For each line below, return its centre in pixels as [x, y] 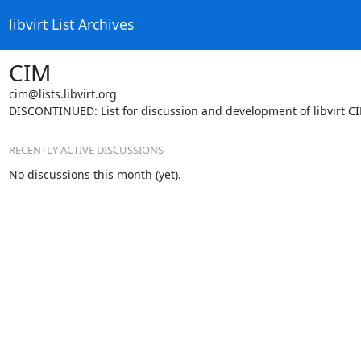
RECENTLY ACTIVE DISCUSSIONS [86, 149]
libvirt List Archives [71, 25]
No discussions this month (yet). [95, 174]
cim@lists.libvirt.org [62, 93]
